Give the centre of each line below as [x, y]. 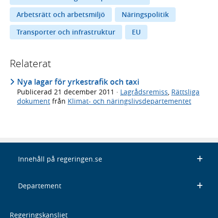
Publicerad [36, 92]
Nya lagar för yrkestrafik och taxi [78, 82]
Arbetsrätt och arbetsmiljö [61, 15]
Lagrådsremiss [144, 92]
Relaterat [30, 64]
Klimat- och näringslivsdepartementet [129, 101]
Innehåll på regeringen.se [60, 159]
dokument [34, 101]
